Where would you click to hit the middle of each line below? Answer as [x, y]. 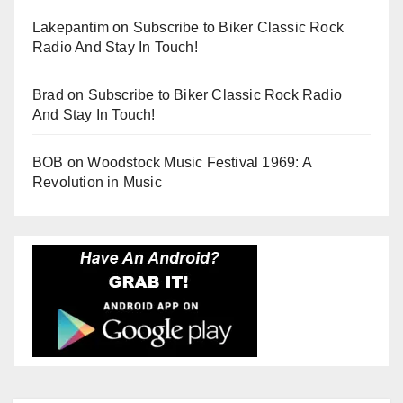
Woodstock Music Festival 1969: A [199, 162]
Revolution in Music [97, 182]
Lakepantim [71, 27]
